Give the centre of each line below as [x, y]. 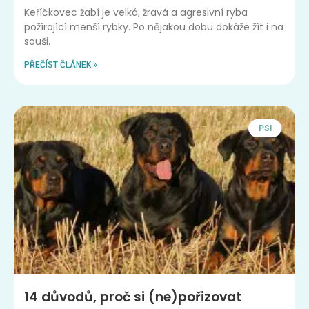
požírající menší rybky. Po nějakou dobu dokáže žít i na [154, 27]
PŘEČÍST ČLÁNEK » [61, 64]
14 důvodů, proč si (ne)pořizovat [133, 297]
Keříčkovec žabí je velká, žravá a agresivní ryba [136, 12]
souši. [37, 41]
